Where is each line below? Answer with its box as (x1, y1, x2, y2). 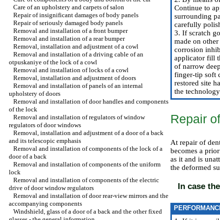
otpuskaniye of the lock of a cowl (9, 58, 97, 66)
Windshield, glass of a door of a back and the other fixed (13, 208, 162, 215)
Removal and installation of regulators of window (13, 113, 145, 121)
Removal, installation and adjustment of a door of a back (13, 129, 164, 137)
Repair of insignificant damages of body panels (13, 11, 138, 19)
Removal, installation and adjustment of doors (13, 74, 136, 82)
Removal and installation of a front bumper (13, 27, 128, 34)
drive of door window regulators (9, 184, 94, 192)
